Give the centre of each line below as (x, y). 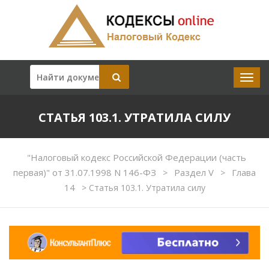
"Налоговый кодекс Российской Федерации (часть (137, 157)
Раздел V (195, 172)
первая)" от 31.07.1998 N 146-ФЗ (86, 172)
